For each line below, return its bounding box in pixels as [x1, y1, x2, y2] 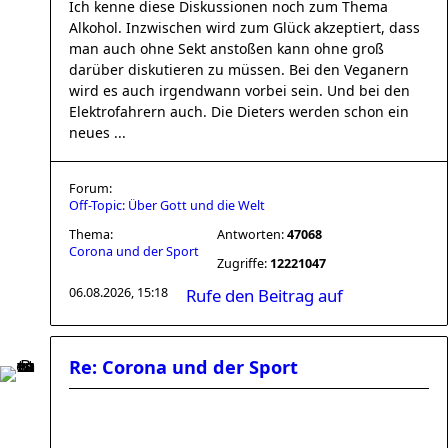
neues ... [69, 123, 126, 142]
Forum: [69, 180, 112, 197]
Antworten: [217, 226, 287, 243]
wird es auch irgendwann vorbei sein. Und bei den [69, 81, 410, 100]
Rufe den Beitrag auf [186, 284, 343, 307]
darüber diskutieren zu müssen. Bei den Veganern [69, 60, 409, 79]
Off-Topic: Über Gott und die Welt [69, 197, 265, 214]
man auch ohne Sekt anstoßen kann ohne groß [69, 39, 384, 58]
